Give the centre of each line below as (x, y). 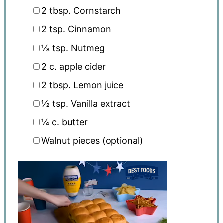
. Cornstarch (94, 11)
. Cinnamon (87, 29)
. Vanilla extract (98, 104)
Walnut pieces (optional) (92, 140)
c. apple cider (76, 66)
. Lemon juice (96, 85)
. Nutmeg (85, 48)
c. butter (68, 122)
